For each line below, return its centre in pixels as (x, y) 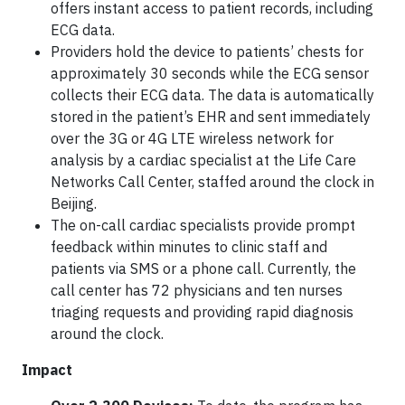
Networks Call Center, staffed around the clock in (212, 181)
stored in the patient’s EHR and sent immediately (211, 116)
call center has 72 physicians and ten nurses (197, 290)
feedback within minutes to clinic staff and (189, 246)
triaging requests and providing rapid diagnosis (202, 311)
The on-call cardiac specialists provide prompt (203, 225)
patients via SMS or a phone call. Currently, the (203, 268)
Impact (47, 369)
